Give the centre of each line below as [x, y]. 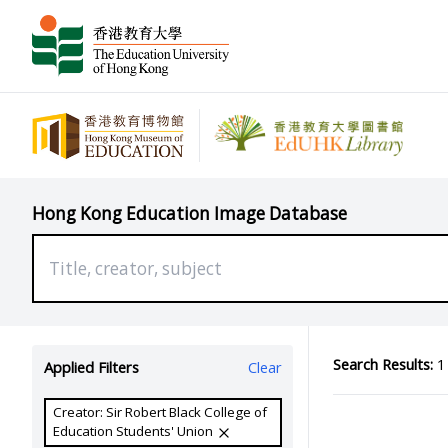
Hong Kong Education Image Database [189, 213]
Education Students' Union [135, 431]
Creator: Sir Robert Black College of [160, 412]
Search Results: [382, 363]
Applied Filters [91, 367]
